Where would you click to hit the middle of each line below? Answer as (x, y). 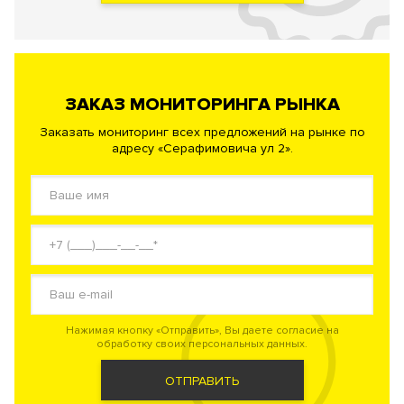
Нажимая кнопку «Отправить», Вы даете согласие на (202, 331)
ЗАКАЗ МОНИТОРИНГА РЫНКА (202, 105)
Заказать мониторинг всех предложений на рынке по (202, 133)
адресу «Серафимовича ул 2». (202, 149)
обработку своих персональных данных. (202, 344)
